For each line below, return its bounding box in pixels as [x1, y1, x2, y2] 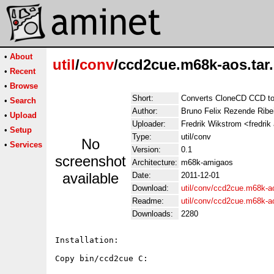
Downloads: [132, 209, 173, 218]
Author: [132, 106, 158, 116]
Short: [132, 94, 154, 103]
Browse [10, 81, 38, 91]
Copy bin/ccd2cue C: [55, 254, 148, 263]
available [62, 170, 119, 187]
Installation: [55, 235, 119, 245]
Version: [132, 145, 161, 154]
